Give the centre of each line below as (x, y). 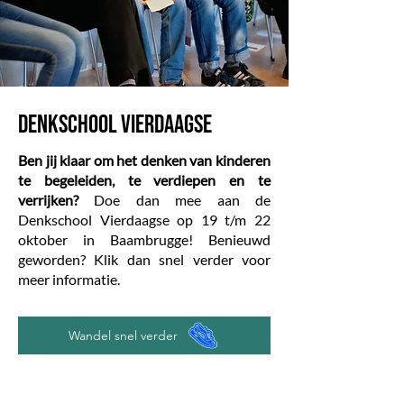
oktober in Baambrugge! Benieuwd (144, 239)
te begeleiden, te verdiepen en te (144, 180)
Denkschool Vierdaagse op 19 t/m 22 (144, 220)
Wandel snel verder (123, 335)
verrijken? (48, 200)
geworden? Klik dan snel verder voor (144, 259)
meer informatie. (69, 279)
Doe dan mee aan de (174, 200)
